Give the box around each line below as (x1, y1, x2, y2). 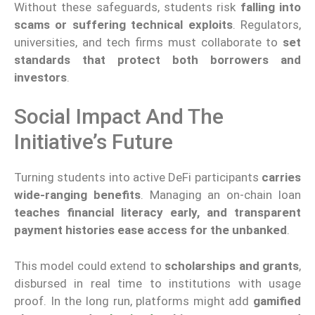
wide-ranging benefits (14, 188, 141, 202)
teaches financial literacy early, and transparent (14, 205, 301, 220)
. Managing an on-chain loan (140, 188, 302, 202)
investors (14, 70, 67, 84)
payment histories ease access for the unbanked (14, 223, 287, 238)
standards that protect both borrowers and (14, 52, 301, 67)
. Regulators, (232, 17, 302, 32)
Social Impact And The (14, 104, 224, 129)
